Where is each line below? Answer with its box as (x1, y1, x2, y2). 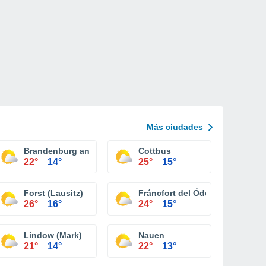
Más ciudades (147, 122, 203, 132)
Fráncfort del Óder (138, 188, 213, 198)
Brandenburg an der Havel (24, 146, 130, 156)
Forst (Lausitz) (24, 188, 83, 198)
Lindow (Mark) (24, 230, 82, 240)
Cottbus (138, 146, 171, 156)
